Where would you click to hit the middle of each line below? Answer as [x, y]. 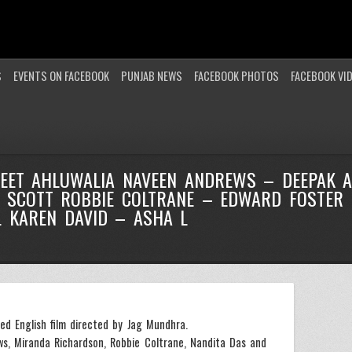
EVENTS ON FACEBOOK [61, 76]
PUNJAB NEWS [152, 76]
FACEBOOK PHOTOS [236, 76]
